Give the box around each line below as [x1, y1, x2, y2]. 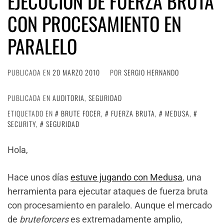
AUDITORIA [52, 92, 84, 103]
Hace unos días [7, 172, 70, 182]
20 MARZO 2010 [52, 67, 100, 77]
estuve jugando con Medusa [70, 172, 182, 182]
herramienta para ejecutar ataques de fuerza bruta [7, 186, 208, 196]
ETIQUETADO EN [7, 108, 55, 118]
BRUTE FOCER [61, 108, 101, 118]
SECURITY [7, 118, 36, 129]
